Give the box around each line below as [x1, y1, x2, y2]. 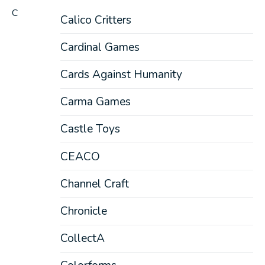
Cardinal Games [60, 39, 140, 55]
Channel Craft [60, 176, 129, 192]
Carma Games [60, 94, 131, 110]
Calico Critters [60, 12, 131, 28]
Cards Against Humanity [60, 67, 182, 83]
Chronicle [60, 203, 107, 219]
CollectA [60, 231, 105, 247]
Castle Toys [60, 121, 120, 137]
